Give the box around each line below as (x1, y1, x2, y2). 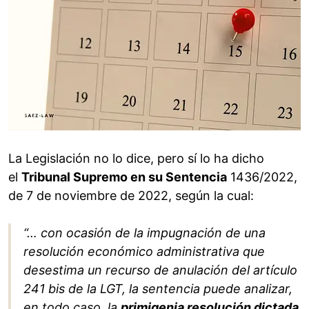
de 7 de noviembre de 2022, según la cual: (8, 188, 254, 203)
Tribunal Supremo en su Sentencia (21, 170, 227, 185)
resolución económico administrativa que (23, 244, 265, 259)
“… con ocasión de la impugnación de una (23, 226, 266, 241)
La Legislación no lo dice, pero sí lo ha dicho (8, 151, 264, 166)
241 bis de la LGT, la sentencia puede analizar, (23, 281, 292, 297)
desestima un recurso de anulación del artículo (23, 263, 297, 278)
